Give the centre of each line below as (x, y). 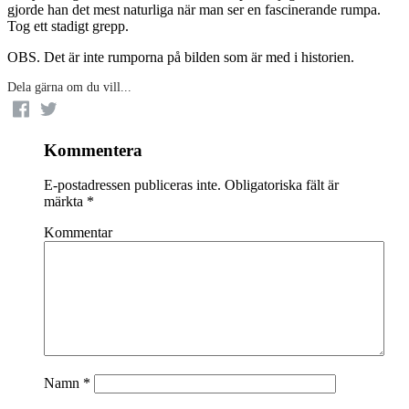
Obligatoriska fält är (280, 185)
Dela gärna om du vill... (69, 87)
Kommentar (78, 233)
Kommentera (93, 150)
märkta (65, 202)
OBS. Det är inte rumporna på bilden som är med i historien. (181, 57)
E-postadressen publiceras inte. (132, 185)
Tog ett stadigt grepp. (68, 26)
